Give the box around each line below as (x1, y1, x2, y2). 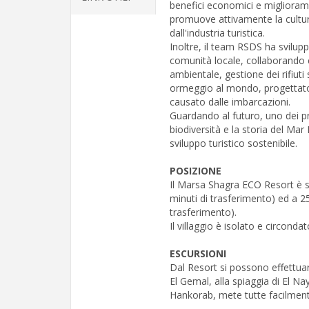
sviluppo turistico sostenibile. (170, 137, 297, 150)
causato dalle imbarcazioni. (170, 95, 290, 108)
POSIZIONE (170, 164, 221, 177)
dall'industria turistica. (170, 26, 265, 39)
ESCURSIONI (170, 247, 226, 260)
